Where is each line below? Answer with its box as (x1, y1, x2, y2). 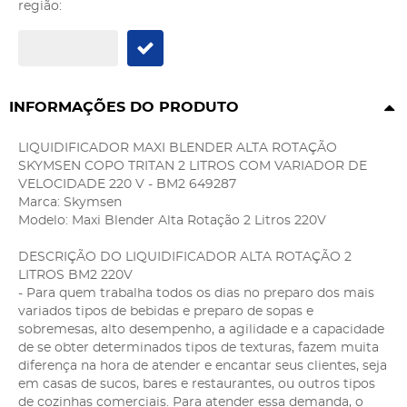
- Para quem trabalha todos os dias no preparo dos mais (18, 286, 374, 300)
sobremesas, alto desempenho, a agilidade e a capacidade (18, 323, 384, 336)
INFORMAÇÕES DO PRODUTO (9, 99, 239, 114)
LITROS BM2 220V (18, 268, 133, 282)
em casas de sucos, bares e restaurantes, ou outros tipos (18, 377, 375, 391)
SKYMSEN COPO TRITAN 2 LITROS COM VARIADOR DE (18, 159, 367, 173)
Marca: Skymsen (18, 195, 122, 209)
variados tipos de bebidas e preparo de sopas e (18, 304, 313, 318)
